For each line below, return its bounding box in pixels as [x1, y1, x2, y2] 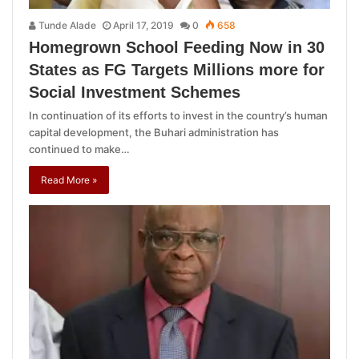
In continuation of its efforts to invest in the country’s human [29, 109, 328, 123]
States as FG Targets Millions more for [29, 61, 325, 79]
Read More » [41, 174, 97, 187]
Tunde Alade [36, 19, 96, 32]
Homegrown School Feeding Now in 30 [29, 38, 325, 57]
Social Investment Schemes [29, 83, 240, 102]
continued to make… [29, 143, 130, 156]
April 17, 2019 [113, 19, 174, 32]
